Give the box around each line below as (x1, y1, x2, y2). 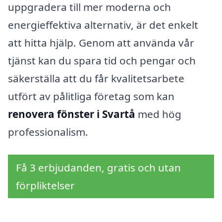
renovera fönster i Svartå (8, 107, 135, 121)
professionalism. (8, 124, 88, 139)
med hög (135, 107, 181, 121)
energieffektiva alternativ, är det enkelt (8, 17, 198, 32)
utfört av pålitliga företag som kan (8, 89, 174, 103)
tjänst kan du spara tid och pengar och (8, 53, 196, 67)
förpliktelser (16, 178, 75, 192)
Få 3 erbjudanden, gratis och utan (16, 160, 181, 174)
